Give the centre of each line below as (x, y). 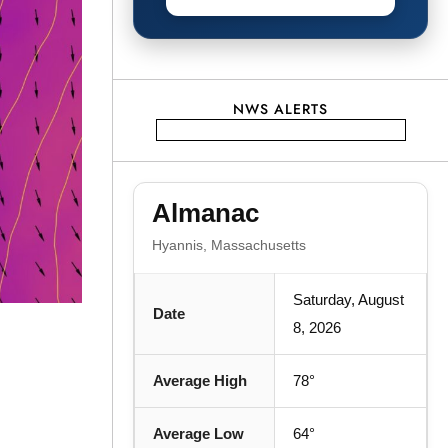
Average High (200, 380)
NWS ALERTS (280, 108)
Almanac (205, 212)
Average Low (198, 433)
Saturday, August (348, 299)
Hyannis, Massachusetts (229, 244)
